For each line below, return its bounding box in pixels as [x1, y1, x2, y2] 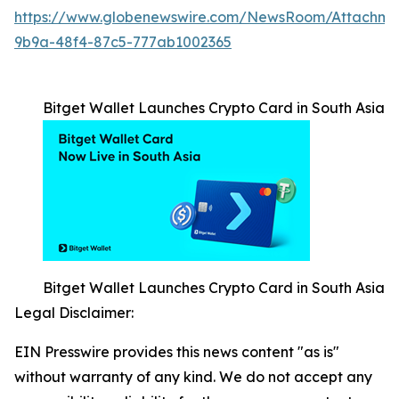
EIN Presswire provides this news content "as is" [14, 343, 339, 362]
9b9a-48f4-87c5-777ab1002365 [14, 33, 232, 52]
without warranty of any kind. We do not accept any [14, 368, 372, 387]
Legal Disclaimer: [14, 304, 134, 322]
